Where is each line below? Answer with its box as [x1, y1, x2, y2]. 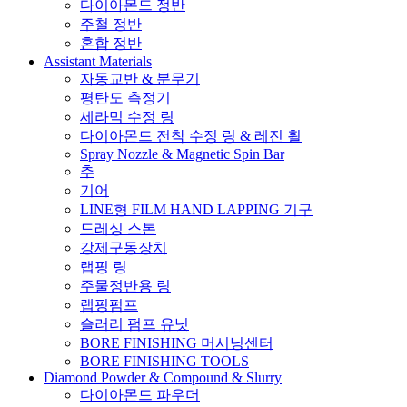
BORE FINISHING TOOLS [80, 352, 249, 369]
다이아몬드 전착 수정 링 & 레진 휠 [80, 127, 302, 144]
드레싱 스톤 [80, 220, 156, 236]
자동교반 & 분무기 [80, 70, 200, 86]
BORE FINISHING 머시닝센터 [80, 334, 273, 351]
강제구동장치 [80, 239, 167, 255]
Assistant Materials [44, 53, 152, 69]
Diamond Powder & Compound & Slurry [44, 369, 282, 385]
